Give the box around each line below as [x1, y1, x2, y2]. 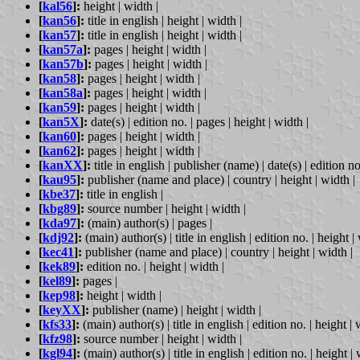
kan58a [43, 85, 83, 100]
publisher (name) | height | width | [89, 302, 261, 317]
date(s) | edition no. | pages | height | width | [88, 114, 309, 129]
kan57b [43, 56, 84, 71]
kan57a [43, 42, 83, 56]
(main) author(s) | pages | [84, 215, 212, 230]
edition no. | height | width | [84, 259, 224, 273]
